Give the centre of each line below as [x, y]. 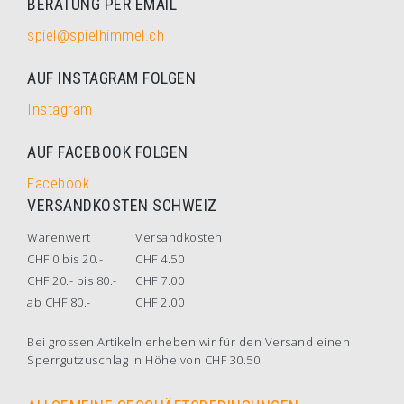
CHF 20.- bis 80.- [72, 280]
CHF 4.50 [160, 259]
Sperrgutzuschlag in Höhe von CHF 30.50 [143, 360]
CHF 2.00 [160, 302]
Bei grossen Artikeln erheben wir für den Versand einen [188, 342]
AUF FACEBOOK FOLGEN [108, 152]
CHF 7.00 [160, 280]
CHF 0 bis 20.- [65, 259]
